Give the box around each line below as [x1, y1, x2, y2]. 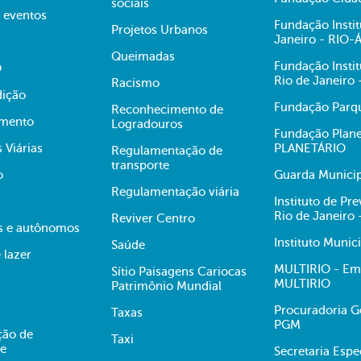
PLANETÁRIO [274, 142, 346, 155]
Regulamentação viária [111, 185, 239, 198]
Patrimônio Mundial [111, 280, 222, 293]
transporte [111, 159, 169, 172]
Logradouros [111, 118, 183, 131]
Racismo [111, 77, 160, 89]
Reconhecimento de [111, 103, 223, 116]
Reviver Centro [111, 212, 195, 225]
